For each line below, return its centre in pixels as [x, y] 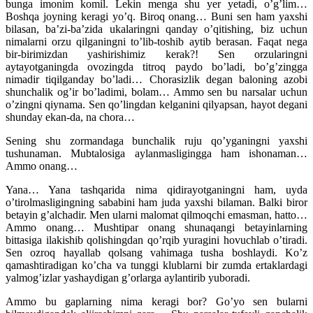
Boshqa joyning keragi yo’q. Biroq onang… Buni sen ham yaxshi [156, 16]
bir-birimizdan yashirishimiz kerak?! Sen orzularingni [156, 54]
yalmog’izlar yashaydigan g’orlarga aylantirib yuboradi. [128, 277]
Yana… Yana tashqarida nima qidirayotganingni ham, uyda [156, 189]
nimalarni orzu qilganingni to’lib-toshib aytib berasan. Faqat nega [156, 41]
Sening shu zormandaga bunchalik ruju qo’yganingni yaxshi [156, 140]
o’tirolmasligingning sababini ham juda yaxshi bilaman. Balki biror [156, 202]
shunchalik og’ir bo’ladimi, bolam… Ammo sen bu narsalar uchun [156, 92]
